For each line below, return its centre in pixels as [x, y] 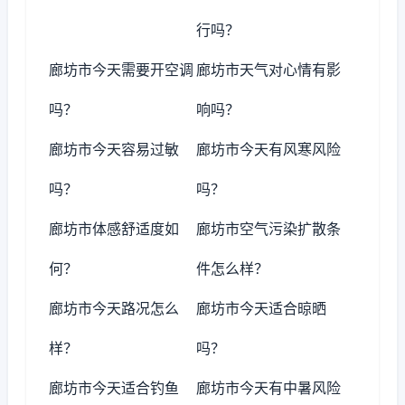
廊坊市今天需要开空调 [121, 70]
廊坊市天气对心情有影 [269, 70]
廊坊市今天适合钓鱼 [114, 388]
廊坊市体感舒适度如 [114, 229]
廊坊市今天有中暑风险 [269, 388]
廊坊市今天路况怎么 [114, 308]
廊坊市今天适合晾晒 [262, 308]
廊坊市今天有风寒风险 [269, 149]
